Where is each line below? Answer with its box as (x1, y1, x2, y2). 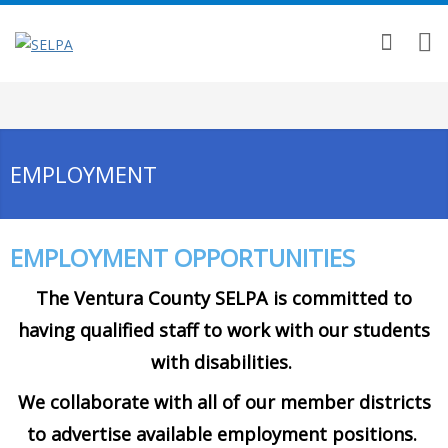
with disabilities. (151, 349, 297, 374)
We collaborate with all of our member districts (17, 389, 431, 414)
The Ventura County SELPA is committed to (36, 285, 412, 310)
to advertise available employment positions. (26, 421, 422, 446)
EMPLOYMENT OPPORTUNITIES (10, 240, 355, 274)
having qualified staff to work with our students (18, 317, 430, 342)
